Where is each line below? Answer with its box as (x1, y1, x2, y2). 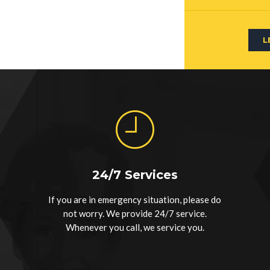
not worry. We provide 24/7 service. (63, 207, 207, 219)
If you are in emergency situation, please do (48, 193, 222, 205)
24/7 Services (92, 167, 178, 182)
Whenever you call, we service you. (65, 221, 204, 233)
